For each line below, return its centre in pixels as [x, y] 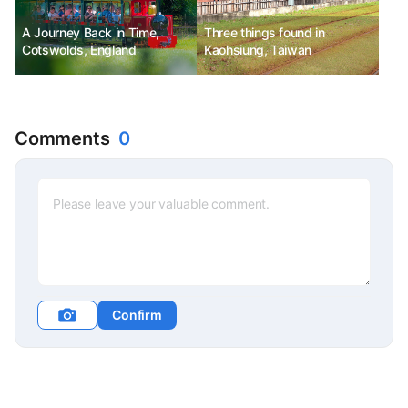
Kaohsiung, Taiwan [258, 50]
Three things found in [265, 32]
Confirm [138, 314]
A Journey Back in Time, [91, 32]
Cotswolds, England [79, 50]
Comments [62, 138]
